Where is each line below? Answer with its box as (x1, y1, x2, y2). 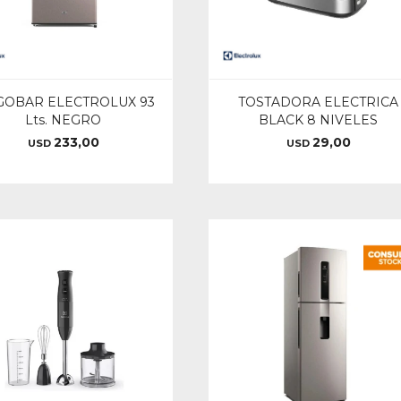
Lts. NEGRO (25, 112, 102, 129)
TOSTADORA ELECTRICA (238, 94, 399, 111)
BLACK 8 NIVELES (259, 112, 379, 129)
